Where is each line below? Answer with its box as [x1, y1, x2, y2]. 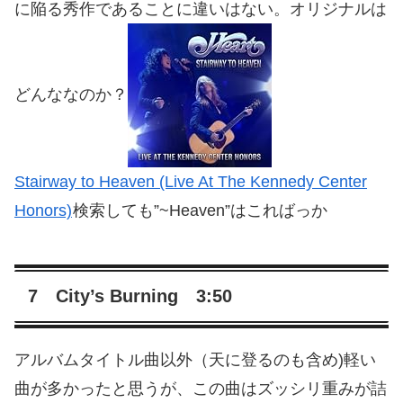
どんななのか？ [14, 85, 128, 103]
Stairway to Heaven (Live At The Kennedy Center [14, 173, 367, 192]
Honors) [14, 201, 72, 220]
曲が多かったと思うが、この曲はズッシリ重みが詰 [14, 380, 387, 399]
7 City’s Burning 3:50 [28, 286, 232, 307]
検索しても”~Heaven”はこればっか [73, 201, 327, 220]
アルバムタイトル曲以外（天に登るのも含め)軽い [14, 351, 376, 370]
